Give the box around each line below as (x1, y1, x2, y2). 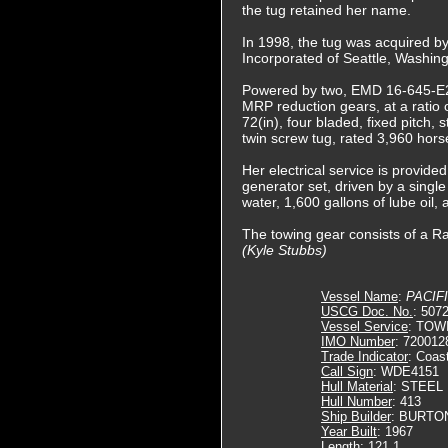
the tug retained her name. (242, 2, 411, 18)
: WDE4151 (373, 364, 439, 379)
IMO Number (321, 334, 395, 349)
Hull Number (321, 394, 392, 409)
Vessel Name (321, 289, 398, 304)
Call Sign (321, 364, 373, 379)
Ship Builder (321, 409, 391, 424)
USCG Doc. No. (321, 304, 413, 319)
